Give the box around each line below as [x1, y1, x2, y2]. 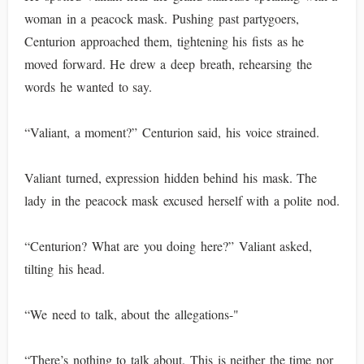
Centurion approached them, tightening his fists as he [24, 32, 305, 50]
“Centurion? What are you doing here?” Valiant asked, [24, 237, 313, 254]
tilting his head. [24, 260, 106, 277]
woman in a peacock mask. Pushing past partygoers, [24, 10, 300, 27]
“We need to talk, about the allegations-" [24, 305, 239, 323]
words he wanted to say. [24, 78, 153, 95]
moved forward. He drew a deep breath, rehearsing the [24, 55, 312, 72]
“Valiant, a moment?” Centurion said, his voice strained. [24, 123, 320, 141]
